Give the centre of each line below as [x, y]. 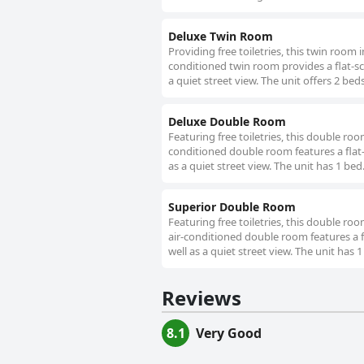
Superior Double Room [232, 207]
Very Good [229, 334]
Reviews [201, 298]
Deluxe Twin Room [221, 37]
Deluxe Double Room [227, 122]
